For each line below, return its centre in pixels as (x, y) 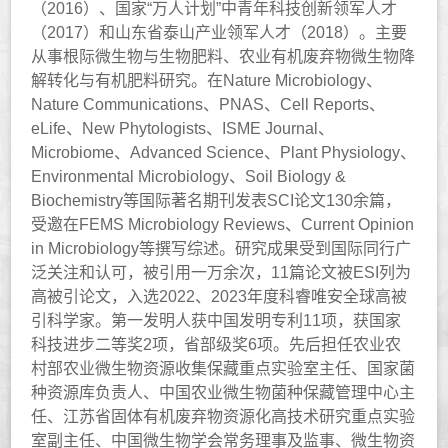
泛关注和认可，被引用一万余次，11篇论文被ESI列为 (221, 272)
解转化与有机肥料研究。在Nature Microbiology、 (207, 80)
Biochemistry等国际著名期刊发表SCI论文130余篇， (216, 200)
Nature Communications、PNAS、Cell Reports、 (208, 104)
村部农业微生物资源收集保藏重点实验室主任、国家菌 (223, 368)
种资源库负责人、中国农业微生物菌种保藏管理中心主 (223, 392)
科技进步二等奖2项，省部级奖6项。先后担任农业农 (216, 344)
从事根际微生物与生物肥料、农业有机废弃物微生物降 (223, 56)
